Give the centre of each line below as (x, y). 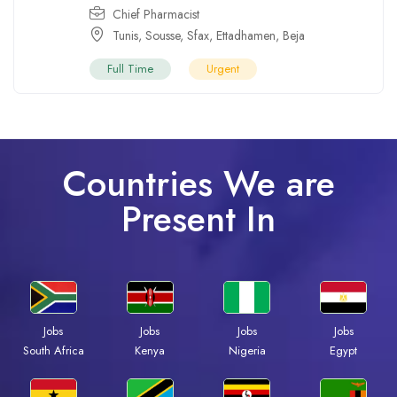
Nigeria (247, 351)
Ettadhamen (246, 36)
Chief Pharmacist (156, 15)
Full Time (130, 69)
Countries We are (198, 184)
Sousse (163, 36)
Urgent (223, 69)
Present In (198, 219)
